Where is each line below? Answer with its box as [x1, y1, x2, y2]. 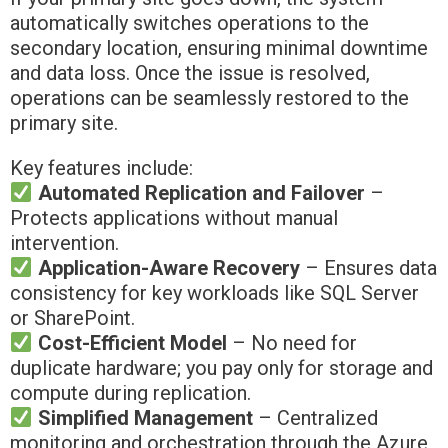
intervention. [10, 230, 119, 255]
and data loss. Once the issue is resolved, [10, 60, 370, 85]
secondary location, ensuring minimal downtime [10, 35, 428, 60]
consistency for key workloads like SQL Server [10, 280, 419, 305]
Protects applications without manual [10, 205, 338, 230]
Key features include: [10, 155, 193, 180]
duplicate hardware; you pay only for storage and [10, 355, 433, 380]
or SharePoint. [10, 305, 135, 330]
